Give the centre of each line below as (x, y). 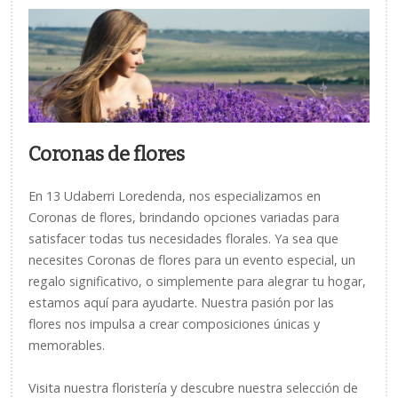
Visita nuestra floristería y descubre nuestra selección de (193, 388)
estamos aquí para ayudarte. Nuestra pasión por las (181, 302)
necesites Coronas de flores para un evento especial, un (192, 260)
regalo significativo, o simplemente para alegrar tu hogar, (197, 281)
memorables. (67, 345)
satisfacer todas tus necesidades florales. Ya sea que (183, 239)
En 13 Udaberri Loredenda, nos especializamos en (175, 196)
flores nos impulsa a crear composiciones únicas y (174, 324)
